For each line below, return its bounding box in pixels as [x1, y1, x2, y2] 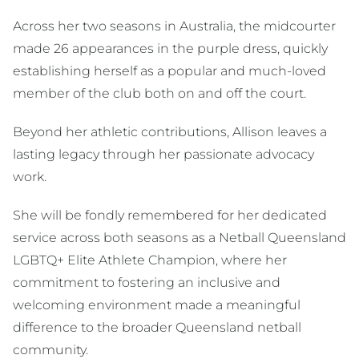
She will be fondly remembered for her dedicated [13, 208, 327, 223]
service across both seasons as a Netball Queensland [13, 230, 346, 245]
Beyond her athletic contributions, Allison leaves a [13, 124, 327, 139]
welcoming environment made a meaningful [13, 297, 301, 313]
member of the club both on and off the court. [13, 86, 306, 101]
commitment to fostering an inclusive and [13, 275, 280, 290]
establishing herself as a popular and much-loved [13, 63, 326, 79]
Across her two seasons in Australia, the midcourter [13, 18, 336, 34]
